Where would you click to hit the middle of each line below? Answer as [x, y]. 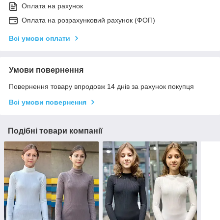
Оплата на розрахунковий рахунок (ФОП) [88, 20]
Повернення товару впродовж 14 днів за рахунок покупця [101, 86]
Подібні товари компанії [55, 131]
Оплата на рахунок [52, 6]
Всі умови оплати [40, 38]
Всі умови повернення [48, 102]
